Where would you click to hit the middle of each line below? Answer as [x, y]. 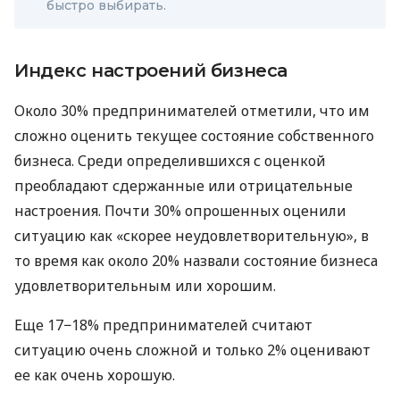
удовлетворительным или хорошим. [145, 285]
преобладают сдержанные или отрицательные [183, 185]
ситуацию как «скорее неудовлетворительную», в [192, 235]
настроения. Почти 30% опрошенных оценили [180, 210]
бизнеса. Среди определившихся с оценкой [170, 160]
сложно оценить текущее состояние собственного [194, 135]
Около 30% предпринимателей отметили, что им [192, 110]
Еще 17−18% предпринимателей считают [163, 325]
